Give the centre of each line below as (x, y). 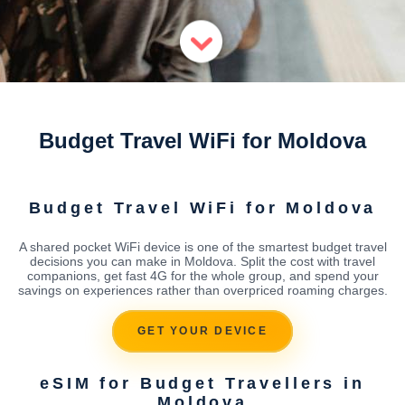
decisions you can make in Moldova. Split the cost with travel (202, 261)
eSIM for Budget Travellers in (202, 383)
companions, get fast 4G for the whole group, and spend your (202, 275)
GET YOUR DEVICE (202, 331)
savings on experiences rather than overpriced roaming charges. (202, 290)
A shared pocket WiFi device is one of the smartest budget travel (202, 246)
